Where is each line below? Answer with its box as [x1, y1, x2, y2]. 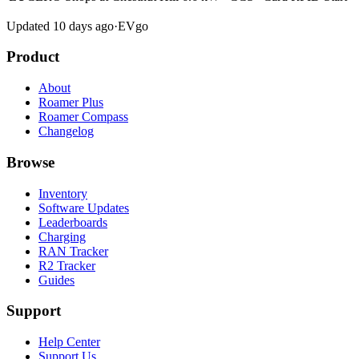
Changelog [38, 124, 94, 139]
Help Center [38, 335, 100, 349]
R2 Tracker [38, 258, 95, 272]
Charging [38, 229, 86, 244]
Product [6, 48, 59, 66]
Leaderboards [38, 215, 107, 229]
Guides [38, 272, 75, 287]
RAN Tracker [38, 244, 108, 258]
